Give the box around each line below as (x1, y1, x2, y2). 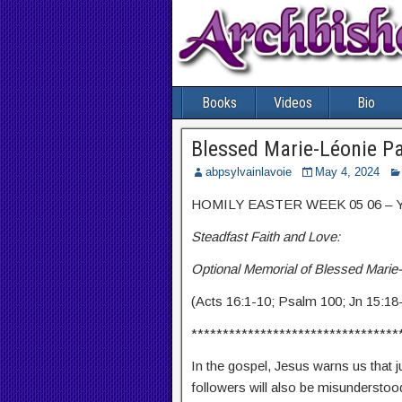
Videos (273, 94, 312, 112)
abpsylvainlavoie (205, 165, 292, 179)
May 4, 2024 (315, 165, 380, 179)
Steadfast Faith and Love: (191, 229, 340, 245)
